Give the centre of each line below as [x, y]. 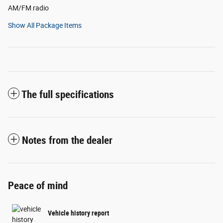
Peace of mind [38, 185]
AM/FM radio [28, 8]
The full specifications [68, 94]
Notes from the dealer [67, 140]
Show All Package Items [45, 25]
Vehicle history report [78, 213]
